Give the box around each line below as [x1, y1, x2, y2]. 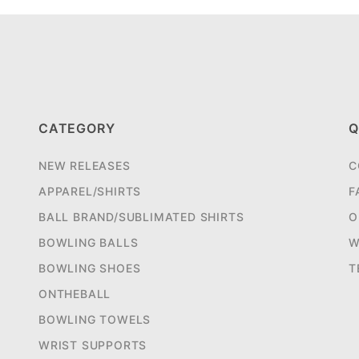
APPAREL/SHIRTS [38, 184, 142, 199]
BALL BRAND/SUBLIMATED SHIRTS [38, 210, 244, 224]
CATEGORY [38, 120, 115, 137]
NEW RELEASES [38, 159, 131, 173]
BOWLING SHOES [38, 261, 141, 276]
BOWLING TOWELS [38, 313, 151, 327]
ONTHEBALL [38, 287, 111, 301]
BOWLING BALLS [38, 236, 139, 250]
